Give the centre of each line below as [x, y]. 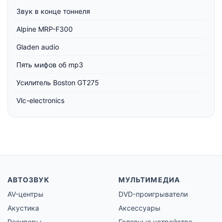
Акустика [23, 208]
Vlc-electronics [40, 100]
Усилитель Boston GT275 [58, 82]
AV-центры [26, 194]
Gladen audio [38, 47]
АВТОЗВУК [28, 179]
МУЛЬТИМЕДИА [149, 179]
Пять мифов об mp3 [50, 64]
